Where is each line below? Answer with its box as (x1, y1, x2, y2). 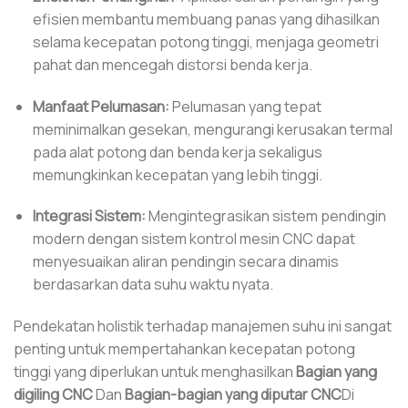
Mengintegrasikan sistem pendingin (145, 206, 386, 227)
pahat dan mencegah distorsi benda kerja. (32, 54, 312, 75)
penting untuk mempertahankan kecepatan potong (14, 339, 355, 360)
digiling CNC (14, 384, 93, 405)
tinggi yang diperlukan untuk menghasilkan (14, 362, 296, 382)
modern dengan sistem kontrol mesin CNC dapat (32, 229, 355, 250)
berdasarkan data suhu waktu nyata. (32, 274, 273, 295)
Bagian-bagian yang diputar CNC (125, 384, 342, 405)
